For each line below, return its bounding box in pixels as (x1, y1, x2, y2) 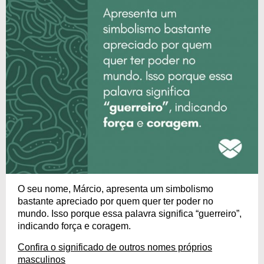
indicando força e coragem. (18, 221, 131, 231)
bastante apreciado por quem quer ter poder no (18, 196, 213, 206)
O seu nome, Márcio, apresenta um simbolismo (18, 184, 213, 194)
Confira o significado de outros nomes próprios (18, 242, 212, 252)
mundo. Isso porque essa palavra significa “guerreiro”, (18, 209, 242, 219)
